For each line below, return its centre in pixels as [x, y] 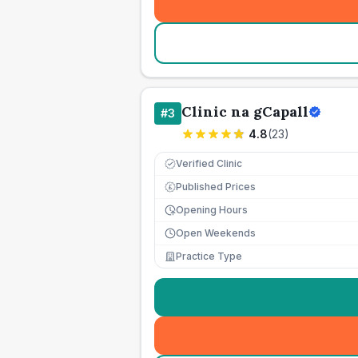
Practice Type [209, 256]
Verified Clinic [209, 163]
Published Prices [216, 187]
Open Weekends [216, 233]
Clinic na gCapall [245, 111]
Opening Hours [212, 210]
